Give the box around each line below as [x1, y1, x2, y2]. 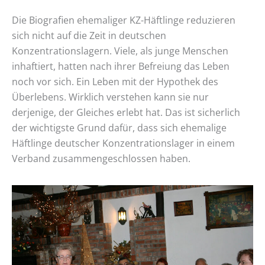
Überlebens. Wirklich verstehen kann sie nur [12, 90, 209, 104]
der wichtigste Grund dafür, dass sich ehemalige [12, 121, 227, 134]
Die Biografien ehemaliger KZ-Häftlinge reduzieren [12, 13, 235, 27]
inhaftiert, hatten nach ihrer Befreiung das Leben [12, 59, 230, 73]
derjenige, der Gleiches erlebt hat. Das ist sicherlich [12, 105, 240, 119]
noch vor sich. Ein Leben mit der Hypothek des [12, 75, 218, 88]
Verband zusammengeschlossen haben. [12, 151, 190, 165]
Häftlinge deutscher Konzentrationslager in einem [12, 136, 235, 150]
